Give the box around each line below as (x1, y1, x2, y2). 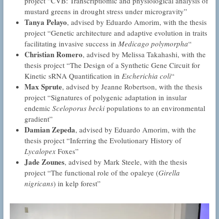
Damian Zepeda (24, 124, 75, 135)
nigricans (24, 178, 53, 189)
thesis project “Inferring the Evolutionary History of (24, 135, 181, 146)
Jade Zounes (24, 156, 65, 168)
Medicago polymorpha (118, 39, 188, 49)
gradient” (24, 114, 53, 124)
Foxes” (55, 146, 79, 156)
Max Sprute (24, 81, 62, 92)
